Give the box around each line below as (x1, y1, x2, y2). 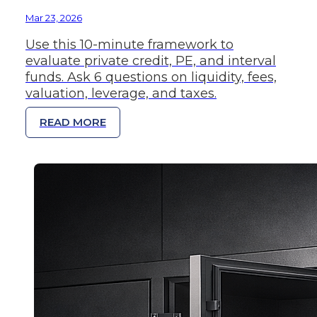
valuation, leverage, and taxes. (25, 85, 217, 101)
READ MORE (39, 115, 106, 129)
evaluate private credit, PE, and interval (25, 52, 276, 69)
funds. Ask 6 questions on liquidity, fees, (25, 69, 277, 85)
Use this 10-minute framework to (25, 36, 234, 52)
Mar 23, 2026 (25, 11, 82, 23)
